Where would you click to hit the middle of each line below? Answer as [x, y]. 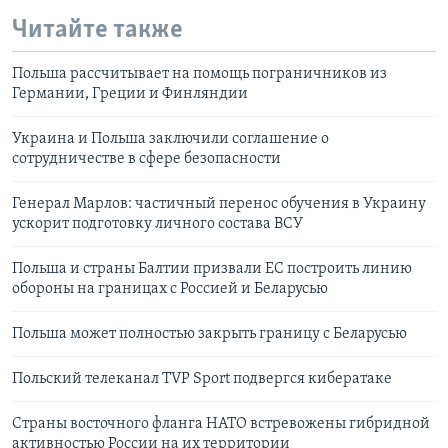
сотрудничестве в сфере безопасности [146, 159]
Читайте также [97, 30]
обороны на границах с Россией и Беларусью [170, 289]
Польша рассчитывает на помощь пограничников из [199, 74]
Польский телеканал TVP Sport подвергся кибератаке [202, 379]
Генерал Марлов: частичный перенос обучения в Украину [219, 204]
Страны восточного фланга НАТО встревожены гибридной [221, 424]
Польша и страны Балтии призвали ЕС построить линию [212, 269]
